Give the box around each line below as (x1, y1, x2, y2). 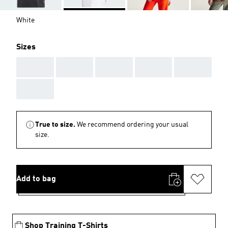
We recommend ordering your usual (77, 121, 188, 128)
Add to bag (16, 175, 56, 183)
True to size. (35, 121, 75, 128)
